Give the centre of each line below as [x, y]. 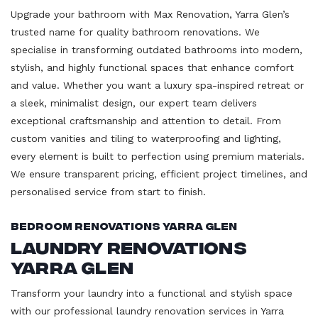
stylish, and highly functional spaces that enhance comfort [152, 67]
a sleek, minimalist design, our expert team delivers [134, 103]
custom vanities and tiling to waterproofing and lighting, [146, 138]
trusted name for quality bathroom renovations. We [135, 32]
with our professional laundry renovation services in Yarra [147, 311]
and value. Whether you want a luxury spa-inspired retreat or [157, 85]
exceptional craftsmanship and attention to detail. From [146, 120]
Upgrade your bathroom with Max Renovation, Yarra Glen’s [150, 14]
